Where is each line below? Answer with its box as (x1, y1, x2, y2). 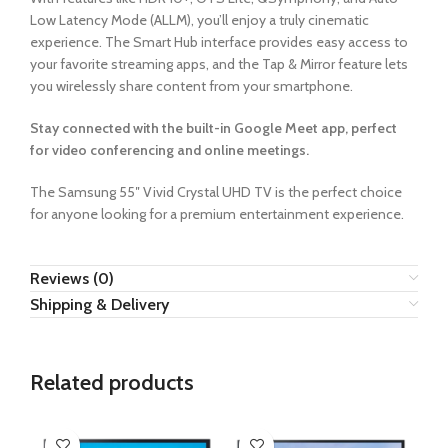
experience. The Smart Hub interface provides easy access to (30, 32, 408, 51)
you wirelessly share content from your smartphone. (30, 76, 353, 95)
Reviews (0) (30, 268, 114, 288)
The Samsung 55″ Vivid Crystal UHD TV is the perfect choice (30, 182, 402, 201)
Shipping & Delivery (30, 294, 169, 314)
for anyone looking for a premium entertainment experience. (30, 204, 404, 223)
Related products (30, 368, 194, 396)
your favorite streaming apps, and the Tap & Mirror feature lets (30, 54, 408, 73)
